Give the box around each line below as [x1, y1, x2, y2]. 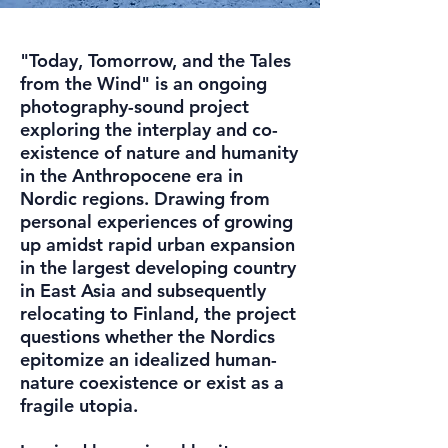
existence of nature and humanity [20, 141, 298, 164]
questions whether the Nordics [20, 325, 275, 348]
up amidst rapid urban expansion [20, 233, 295, 256]
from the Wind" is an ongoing [20, 72, 267, 95]
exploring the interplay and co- [20, 118, 278, 141]
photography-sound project [20, 95, 249, 118]
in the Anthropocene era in [20, 164, 243, 187]
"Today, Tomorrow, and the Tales [20, 49, 291, 72]
